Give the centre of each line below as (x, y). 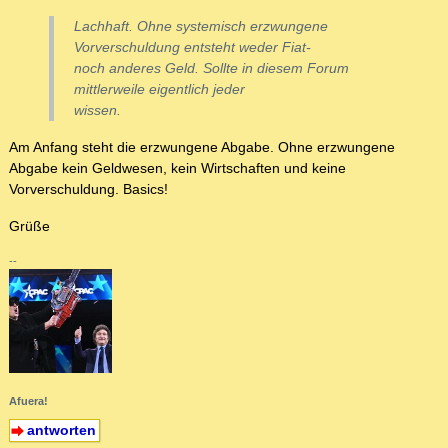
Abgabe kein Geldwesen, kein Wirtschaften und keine (177, 168)
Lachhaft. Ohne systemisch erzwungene (201, 26)
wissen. (97, 110)
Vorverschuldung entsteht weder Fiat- (192, 47)
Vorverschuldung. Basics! (88, 189)
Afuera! (28, 400)
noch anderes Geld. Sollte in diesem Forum (211, 68)
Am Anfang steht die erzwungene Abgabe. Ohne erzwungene (202, 147)
